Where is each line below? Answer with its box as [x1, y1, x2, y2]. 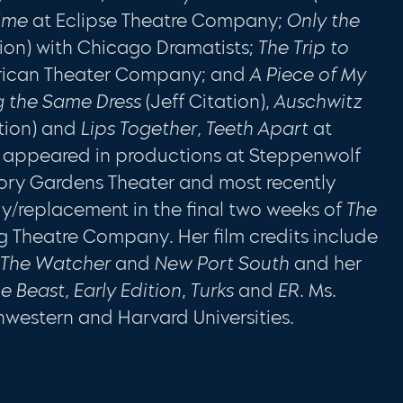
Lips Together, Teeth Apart [81, 117, 309, 139]
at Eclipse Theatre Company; [28, 9, 288, 31]
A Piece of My [250, 63, 367, 85]
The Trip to [258, 36, 350, 58]
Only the [287, 9, 361, 31]
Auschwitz [274, 90, 363, 112]
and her [290, 252, 363, 274]
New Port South [155, 252, 291, 274]
